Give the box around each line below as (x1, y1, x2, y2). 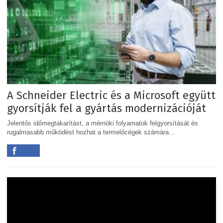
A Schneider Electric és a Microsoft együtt (7, 89, 216, 103)
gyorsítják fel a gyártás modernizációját (7, 102, 206, 115)
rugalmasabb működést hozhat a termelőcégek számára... (7, 128, 175, 136)
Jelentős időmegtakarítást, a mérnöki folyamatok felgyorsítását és (7, 119, 198, 127)
